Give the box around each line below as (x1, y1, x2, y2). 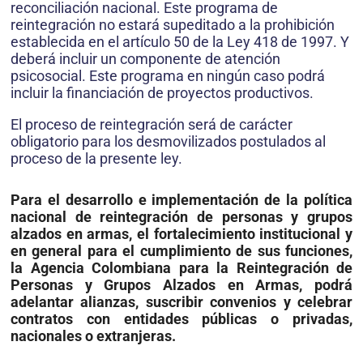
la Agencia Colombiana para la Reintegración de (11, 258, 352, 276)
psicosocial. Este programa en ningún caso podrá (11, 66, 325, 84)
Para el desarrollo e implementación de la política (11, 190, 352, 208)
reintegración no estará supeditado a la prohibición (11, 15, 335, 33)
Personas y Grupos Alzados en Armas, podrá (11, 275, 352, 293)
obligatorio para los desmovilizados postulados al (11, 132, 326, 150)
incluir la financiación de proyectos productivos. (11, 83, 314, 101)
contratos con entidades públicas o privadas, (11, 310, 352, 327)
